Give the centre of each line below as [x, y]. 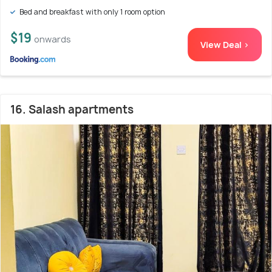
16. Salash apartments [72, 110]
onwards [53, 39]
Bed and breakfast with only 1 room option [91, 12]
